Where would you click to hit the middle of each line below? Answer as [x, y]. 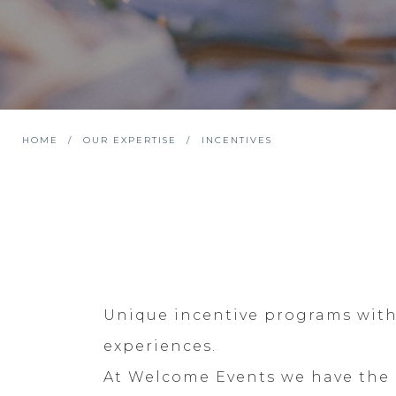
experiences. [163, 346]
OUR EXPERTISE [130, 141]
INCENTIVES [237, 141]
